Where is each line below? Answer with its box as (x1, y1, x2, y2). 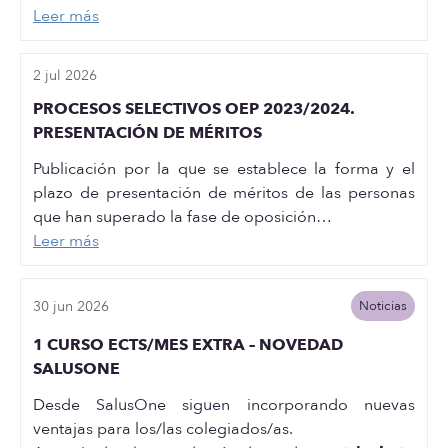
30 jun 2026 (33, 296, 109, 316)
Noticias (358, 297, 407, 315)
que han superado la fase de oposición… (33, 206, 332, 228)
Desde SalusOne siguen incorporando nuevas (33, 394, 415, 416)
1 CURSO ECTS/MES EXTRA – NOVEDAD (33, 334, 343, 356)
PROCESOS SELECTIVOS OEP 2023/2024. (33, 98, 355, 120)
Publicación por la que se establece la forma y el (33, 158, 415, 180)
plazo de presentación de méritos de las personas (33, 182, 415, 204)
